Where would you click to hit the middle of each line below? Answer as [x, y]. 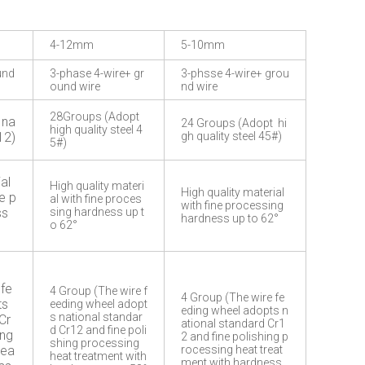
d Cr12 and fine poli [98, 330]
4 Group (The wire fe [233, 297]
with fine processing [232, 205]
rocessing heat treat [232, 350]
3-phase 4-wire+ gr [97, 73]
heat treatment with [98, 356]
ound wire [75, 86]
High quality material [233, 192]
